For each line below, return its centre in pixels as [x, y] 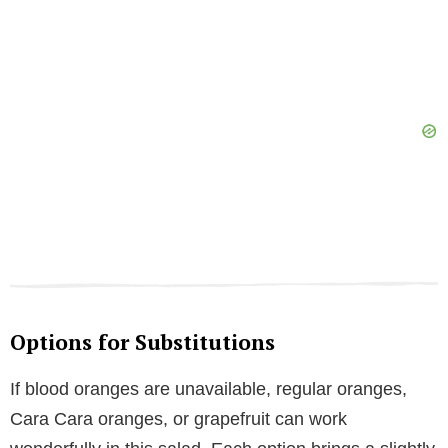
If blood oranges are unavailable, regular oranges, [208, 389]
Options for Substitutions [142, 342]
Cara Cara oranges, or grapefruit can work [178, 419]
